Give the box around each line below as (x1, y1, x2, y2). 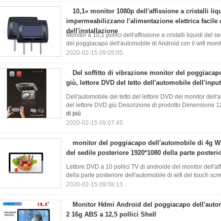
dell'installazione (66, 27, 118, 35)
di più (66, 110, 81, 117)
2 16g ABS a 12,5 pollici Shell (66, 211, 156, 218)
